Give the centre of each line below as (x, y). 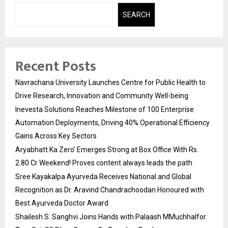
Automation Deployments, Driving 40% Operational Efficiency (112, 123)
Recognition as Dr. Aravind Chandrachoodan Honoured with (110, 190)
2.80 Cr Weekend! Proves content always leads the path (104, 163)
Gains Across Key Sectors (56, 136)
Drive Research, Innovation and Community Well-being (102, 96)
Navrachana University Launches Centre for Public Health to (110, 83)
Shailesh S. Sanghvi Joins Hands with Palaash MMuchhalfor (111, 217)
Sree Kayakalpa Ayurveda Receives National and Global (103, 177)
